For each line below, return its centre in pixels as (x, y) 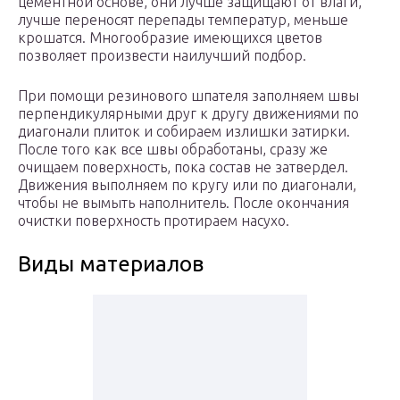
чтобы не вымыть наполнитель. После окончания (183, 203)
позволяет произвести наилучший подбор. (162, 56)
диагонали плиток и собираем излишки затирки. (184, 132)
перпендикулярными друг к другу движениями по (188, 114)
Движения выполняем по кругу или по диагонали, (187, 185)
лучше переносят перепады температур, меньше (183, 20)
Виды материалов (111, 264)
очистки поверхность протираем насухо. (154, 221)
